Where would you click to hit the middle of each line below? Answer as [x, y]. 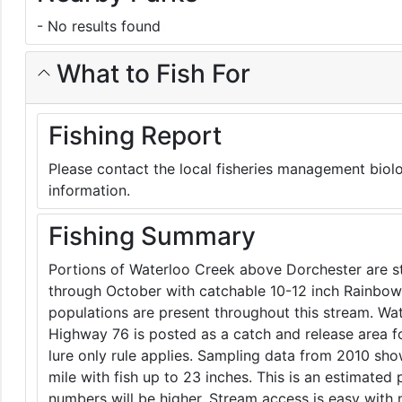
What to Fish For [150, 74]
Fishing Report [135, 136]
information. [89, 191]
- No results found [99, 26]
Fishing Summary [152, 236]
